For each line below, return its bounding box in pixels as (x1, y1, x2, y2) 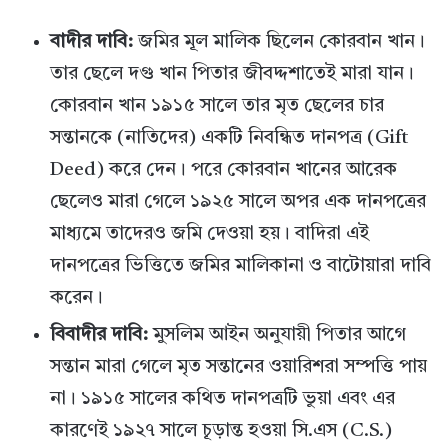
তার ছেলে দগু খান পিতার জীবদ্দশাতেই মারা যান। (50, 65, 414, 85)
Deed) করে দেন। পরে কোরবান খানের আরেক (50, 161, 397, 181)
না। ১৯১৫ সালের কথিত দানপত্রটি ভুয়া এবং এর (50, 390, 395, 410)
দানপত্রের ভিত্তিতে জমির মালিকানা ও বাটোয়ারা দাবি (50, 257, 431, 277)
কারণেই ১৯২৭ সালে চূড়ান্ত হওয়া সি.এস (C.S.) (50, 422, 392, 442)
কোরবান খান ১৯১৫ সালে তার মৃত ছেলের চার (50, 97, 384, 117)
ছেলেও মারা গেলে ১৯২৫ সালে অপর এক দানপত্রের (50, 193, 426, 213)
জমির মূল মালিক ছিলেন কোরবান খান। (133, 33, 425, 53)
